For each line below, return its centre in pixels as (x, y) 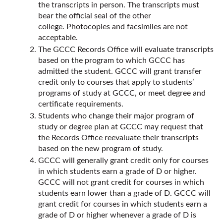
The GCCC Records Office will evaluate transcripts (126, 50)
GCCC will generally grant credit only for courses (123, 161)
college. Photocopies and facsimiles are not (113, 27)
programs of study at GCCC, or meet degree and (122, 93)
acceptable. (58, 38)
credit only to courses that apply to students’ (116, 82)
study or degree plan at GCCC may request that (121, 127)
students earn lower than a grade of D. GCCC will (124, 193)
